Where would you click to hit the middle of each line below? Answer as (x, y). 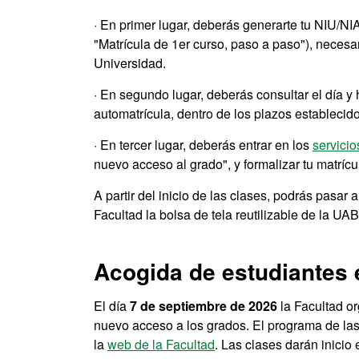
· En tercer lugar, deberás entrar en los (203, 145)
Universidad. (130, 63)
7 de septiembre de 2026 (204, 306)
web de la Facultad (161, 344)
